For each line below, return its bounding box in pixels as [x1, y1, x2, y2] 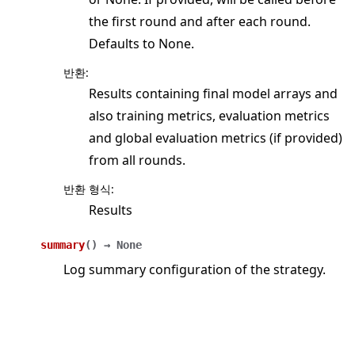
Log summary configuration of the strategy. [63, 261, 326, 279]
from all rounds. [89, 151, 185, 170]
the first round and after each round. [89, 13, 311, 31]
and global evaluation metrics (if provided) [89, 129, 342, 147]
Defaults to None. [89, 35, 194, 53]
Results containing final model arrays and [89, 85, 338, 103]
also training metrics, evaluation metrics [89, 107, 330, 125]
